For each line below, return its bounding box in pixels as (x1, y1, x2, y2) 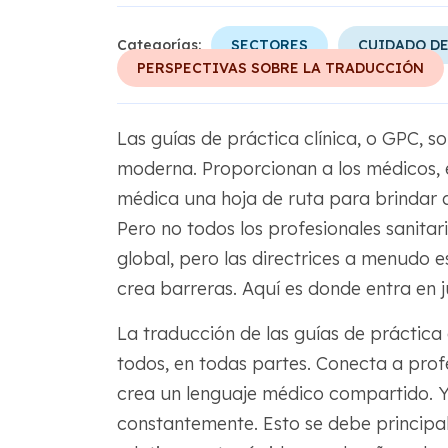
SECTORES (230, 36, 308, 55)
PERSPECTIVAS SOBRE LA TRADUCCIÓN (136, 59, 424, 78)
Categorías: (116, 36, 201, 55)
